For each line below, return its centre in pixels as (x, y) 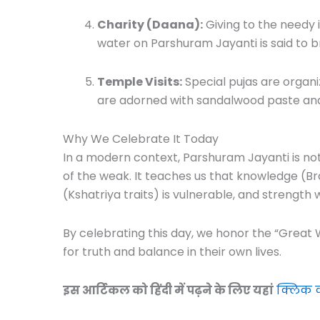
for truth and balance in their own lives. (172, 251)
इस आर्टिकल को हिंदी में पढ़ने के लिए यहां (168, 290)
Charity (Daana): (150, 24)
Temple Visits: (140, 81)
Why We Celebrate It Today (141, 139)
